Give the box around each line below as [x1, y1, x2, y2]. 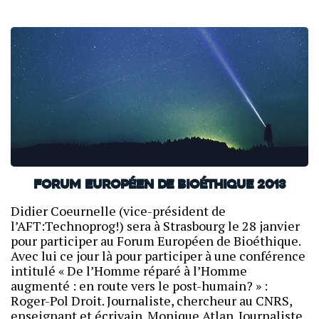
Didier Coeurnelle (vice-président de [11, 202, 226, 220]
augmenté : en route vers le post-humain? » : [11, 277, 268, 295]
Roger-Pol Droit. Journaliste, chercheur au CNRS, [11, 292, 292, 310]
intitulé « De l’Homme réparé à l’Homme [11, 262, 247, 280]
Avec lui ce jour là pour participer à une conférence [11, 247, 305, 265]
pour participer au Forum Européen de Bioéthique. [11, 232, 300, 250]
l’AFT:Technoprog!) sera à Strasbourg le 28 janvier [11, 217, 300, 235]
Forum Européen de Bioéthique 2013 [33, 179, 286, 193]
